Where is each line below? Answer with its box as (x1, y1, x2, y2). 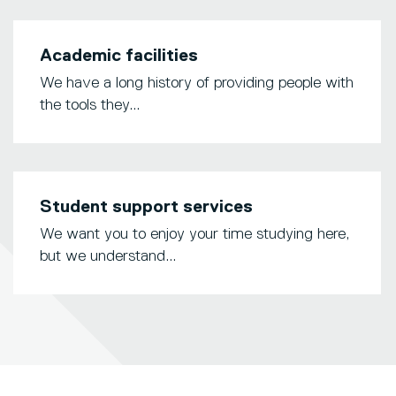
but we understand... (40, 248, 176, 265)
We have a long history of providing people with (40, 75, 354, 92)
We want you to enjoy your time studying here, (40, 226, 349, 243)
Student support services (40, 198, 253, 217)
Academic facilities (40, 47, 198, 65)
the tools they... (40, 97, 140, 114)
